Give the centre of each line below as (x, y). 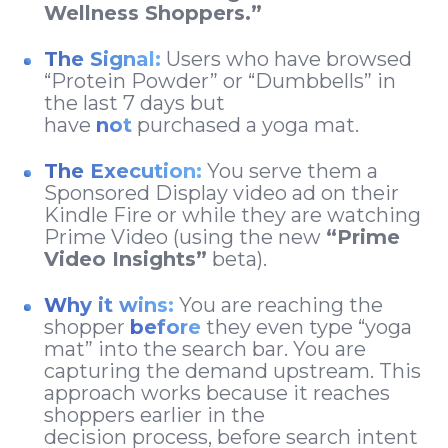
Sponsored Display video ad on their (221, 192)
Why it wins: (109, 304)
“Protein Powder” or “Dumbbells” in (220, 80)
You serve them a (290, 170)
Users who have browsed (286, 58)
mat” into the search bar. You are (205, 348)
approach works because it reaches (217, 392)
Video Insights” (125, 258)
